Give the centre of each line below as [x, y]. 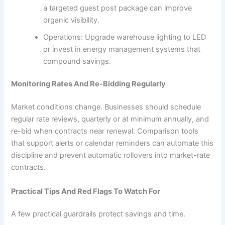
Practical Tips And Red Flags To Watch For [86, 191]
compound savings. [77, 61]
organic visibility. [72, 20]
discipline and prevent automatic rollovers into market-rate [111, 155]
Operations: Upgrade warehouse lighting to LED [125, 37]
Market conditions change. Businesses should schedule [106, 107]
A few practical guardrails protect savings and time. [98, 214]
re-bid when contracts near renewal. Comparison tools [105, 131]
